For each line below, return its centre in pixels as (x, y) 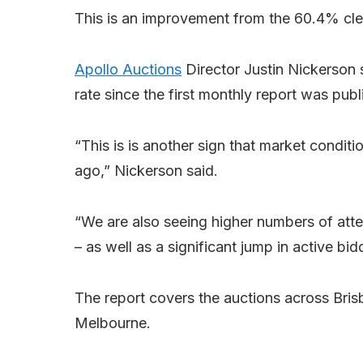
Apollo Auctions (128, 70)
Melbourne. (113, 323)
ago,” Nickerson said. (146, 171)
